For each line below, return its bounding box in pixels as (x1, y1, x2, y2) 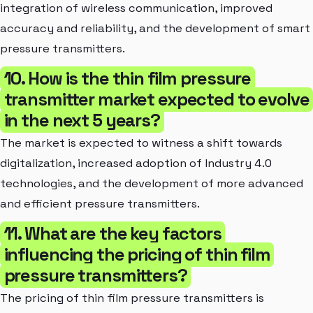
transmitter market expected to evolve (3, 87, 310, 110)
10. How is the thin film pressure (3, 66, 252, 89)
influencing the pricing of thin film (3, 242, 270, 265)
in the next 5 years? (3, 108, 160, 131)
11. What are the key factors (3, 221, 221, 245)
